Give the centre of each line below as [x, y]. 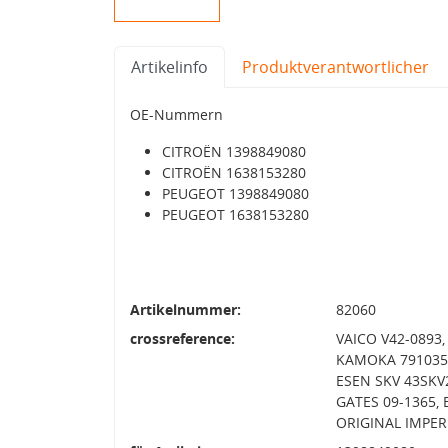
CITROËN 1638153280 [234, 172]
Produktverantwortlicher [335, 66]
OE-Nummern [176, 114]
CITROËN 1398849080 [234, 151]
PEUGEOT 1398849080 [235, 193]
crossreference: [182, 338]
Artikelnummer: [185, 309]
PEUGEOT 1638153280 [235, 214]
